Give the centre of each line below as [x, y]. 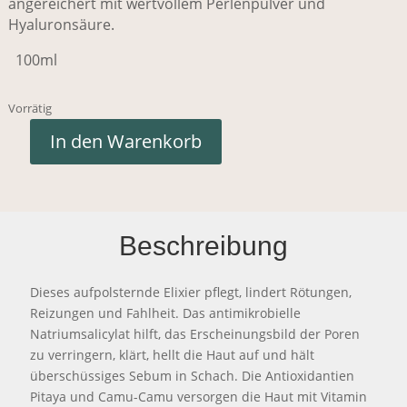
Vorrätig [30, 108]
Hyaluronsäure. [61, 24]
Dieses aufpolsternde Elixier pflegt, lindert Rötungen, [191, 293]
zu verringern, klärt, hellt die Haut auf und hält [173, 355]
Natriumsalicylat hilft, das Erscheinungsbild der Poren [195, 334]
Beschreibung [203, 246]
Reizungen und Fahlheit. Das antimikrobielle [166, 313]
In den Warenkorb [125, 141]
